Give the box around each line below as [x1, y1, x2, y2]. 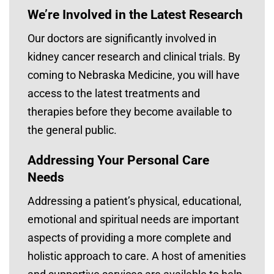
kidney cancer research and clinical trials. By [28, 50, 240, 64]
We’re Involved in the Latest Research [28, 7, 243, 23]
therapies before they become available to [28, 105, 232, 119]
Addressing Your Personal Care [28, 153, 209, 168]
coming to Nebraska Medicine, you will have [28, 68, 240, 82]
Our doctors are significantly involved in [28, 32, 217, 45]
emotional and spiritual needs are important [28, 213, 239, 226]
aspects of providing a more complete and [28, 231, 231, 245]
